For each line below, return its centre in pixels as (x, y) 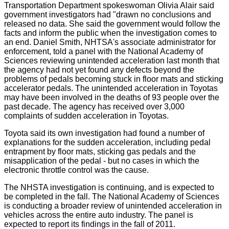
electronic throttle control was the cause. (76, 170)
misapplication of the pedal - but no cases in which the (102, 161)
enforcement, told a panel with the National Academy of (104, 51)
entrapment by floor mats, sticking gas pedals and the (100, 151)
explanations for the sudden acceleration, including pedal (107, 142)
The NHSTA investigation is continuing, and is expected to (109, 187)
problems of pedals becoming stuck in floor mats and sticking (114, 79)
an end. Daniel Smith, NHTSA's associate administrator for (110, 42)
